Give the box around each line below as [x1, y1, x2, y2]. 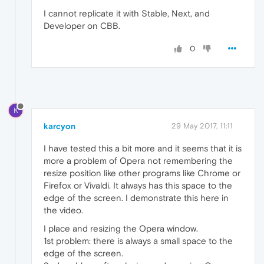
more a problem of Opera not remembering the [44, 156, 233, 166]
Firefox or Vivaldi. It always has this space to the [44, 180, 232, 191]
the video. [44, 205, 83, 216]
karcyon [44, 121, 75, 131]
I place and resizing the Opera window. [44, 223, 198, 234]
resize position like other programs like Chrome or [44, 168, 240, 179]
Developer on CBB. [44, 21, 120, 31]
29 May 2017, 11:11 [171, 121, 233, 131]
